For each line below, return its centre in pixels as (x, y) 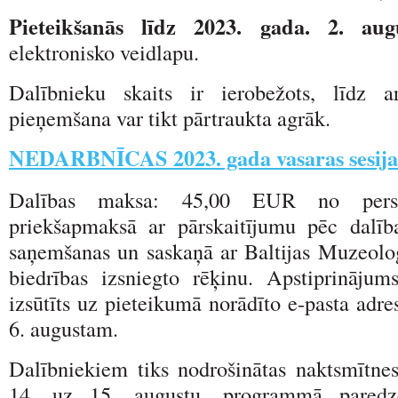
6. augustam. (64, 328)
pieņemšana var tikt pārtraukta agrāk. (170, 117)
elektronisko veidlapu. (104, 52)
